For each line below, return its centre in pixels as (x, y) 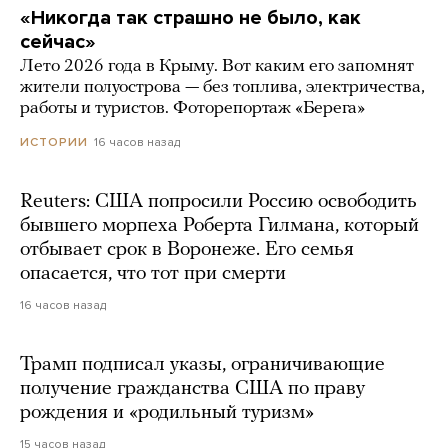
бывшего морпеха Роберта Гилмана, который (219, 226)
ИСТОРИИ (54, 142)
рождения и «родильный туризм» (167, 413)
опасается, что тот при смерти (153, 274)
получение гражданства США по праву (192, 389)
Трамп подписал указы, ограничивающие (202, 365)
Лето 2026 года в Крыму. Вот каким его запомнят (217, 67)
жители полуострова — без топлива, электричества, (222, 88)
